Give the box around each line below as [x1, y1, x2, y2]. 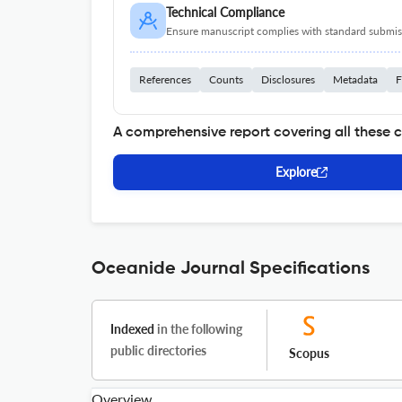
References [139, 73, 191, 86]
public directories [110, 343, 206, 358]
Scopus [289, 345, 329, 361]
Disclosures [261, 73, 315, 86]
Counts [209, 73, 243, 86]
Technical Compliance [166, 4, 284, 20]
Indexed [110, 321, 154, 336]
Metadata [333, 73, 378, 86]
